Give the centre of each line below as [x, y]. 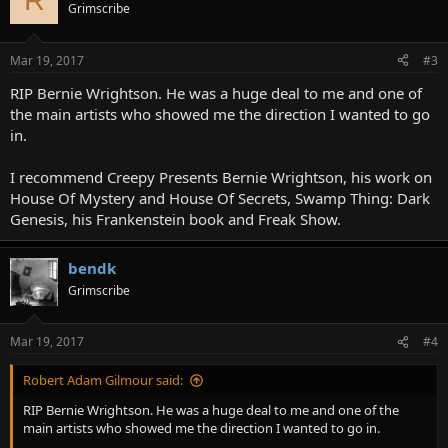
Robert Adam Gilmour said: [103, 380]
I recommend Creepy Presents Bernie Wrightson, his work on [221, 176]
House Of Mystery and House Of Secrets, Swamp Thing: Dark [220, 197]
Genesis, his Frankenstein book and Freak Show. [175, 218]
